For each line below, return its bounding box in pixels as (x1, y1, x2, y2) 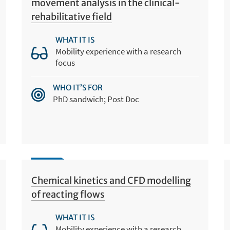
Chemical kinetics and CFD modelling (31, 174, 191, 186)
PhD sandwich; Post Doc (53, 93, 140, 105)
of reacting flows (31, 188, 105, 200)
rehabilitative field (31, 11, 112, 23)
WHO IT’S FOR (53, 82, 103, 92)
